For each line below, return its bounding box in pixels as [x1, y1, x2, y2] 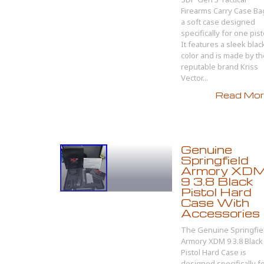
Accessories [181, 206, 260, 220]
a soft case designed [181, 16, 255, 27]
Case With [181, 195, 249, 210]
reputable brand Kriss [181, 61, 258, 72]
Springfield [181, 153, 249, 167]
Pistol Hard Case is [181, 247, 246, 258]
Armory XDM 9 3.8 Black [181, 236, 263, 246]
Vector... [181, 72, 208, 83]
